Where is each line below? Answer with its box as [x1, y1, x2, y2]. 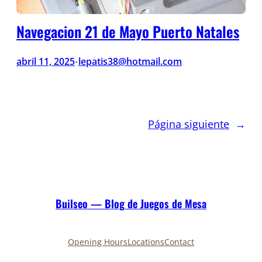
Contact [164, 236, 194, 247]
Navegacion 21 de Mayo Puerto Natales [16, 20, 239, 42]
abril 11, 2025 [16, 54, 75, 68]
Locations [127, 236, 164, 247]
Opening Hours [68, 236, 127, 247]
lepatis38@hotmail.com [78, 54, 182, 68]
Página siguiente [148, 116, 229, 131]
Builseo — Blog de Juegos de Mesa [56, 195, 206, 212]
